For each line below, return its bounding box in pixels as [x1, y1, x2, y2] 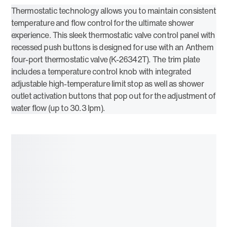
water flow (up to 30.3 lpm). [11, 102, 105, 114]
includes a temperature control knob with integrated [11, 65, 191, 78]
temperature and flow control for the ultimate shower [11, 17, 194, 29]
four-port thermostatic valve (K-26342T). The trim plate [11, 53, 200, 65]
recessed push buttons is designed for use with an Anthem [11, 41, 213, 53]
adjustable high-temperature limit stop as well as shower [11, 78, 204, 90]
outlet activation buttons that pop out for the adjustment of [11, 90, 216, 102]
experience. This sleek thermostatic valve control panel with [11, 29, 215, 41]
